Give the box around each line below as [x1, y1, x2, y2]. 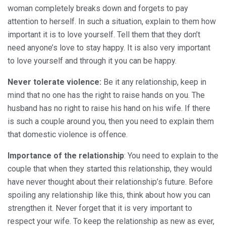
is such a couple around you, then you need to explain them [8, 116, 214, 126]
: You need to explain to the [124, 150, 218, 160]
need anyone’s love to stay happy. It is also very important [8, 42, 210, 52]
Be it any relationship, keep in [103, 77, 206, 87]
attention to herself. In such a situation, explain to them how [8, 16, 216, 26]
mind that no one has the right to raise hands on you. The [8, 90, 205, 100]
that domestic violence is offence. [8, 129, 128, 139]
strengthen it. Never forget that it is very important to [8, 203, 192, 213]
